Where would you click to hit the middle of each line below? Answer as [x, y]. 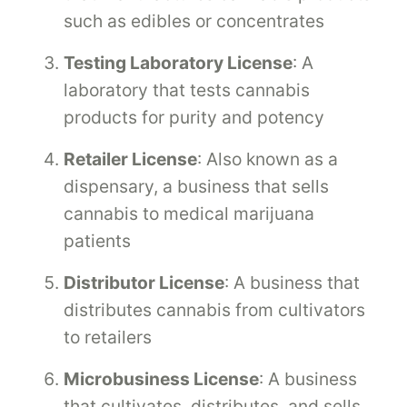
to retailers [108, 337]
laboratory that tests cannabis [187, 89]
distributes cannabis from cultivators [214, 309]
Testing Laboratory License [178, 62]
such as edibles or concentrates [194, 20]
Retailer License [130, 159]
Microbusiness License [161, 378]
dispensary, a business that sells [196, 186]
